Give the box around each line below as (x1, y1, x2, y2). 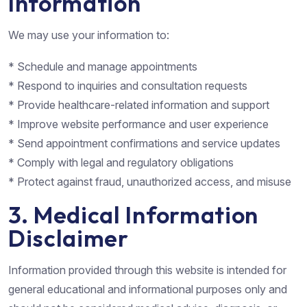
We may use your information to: (8, 27, 169, 42)
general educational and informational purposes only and (8, 282, 287, 296)
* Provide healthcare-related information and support (8, 97, 269, 112)
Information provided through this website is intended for (8, 262, 286, 277)
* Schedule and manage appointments (8, 59, 197, 73)
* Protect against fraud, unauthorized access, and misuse (8, 174, 291, 188)
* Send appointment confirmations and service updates (8, 136, 280, 150)
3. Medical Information (8, 199, 258, 230)
